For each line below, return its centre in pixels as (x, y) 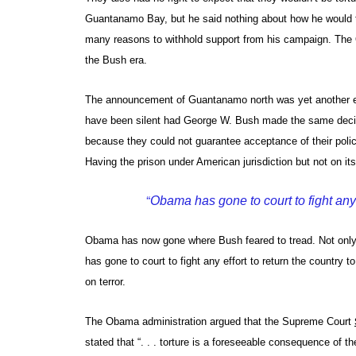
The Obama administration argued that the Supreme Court (220, 321)
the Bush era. (116, 60)
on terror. (105, 281)
